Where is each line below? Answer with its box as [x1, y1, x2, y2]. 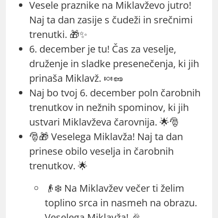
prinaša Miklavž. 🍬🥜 [29, 71, 123, 85]
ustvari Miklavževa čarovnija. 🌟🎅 [29, 115, 179, 128]
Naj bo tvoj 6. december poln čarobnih [29, 86, 200, 99]
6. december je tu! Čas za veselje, [29, 42, 176, 55]
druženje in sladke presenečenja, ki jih [29, 56, 199, 70]
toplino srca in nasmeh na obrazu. [45, 196, 197, 209]
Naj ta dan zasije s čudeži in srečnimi [29, 13, 193, 26]
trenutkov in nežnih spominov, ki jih [29, 100, 189, 114]
